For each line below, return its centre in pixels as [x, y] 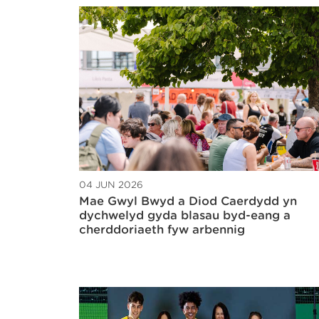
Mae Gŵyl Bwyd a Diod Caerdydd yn [188, 201]
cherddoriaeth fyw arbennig [162, 229]
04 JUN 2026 [111, 184]
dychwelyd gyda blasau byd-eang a [185, 215]
